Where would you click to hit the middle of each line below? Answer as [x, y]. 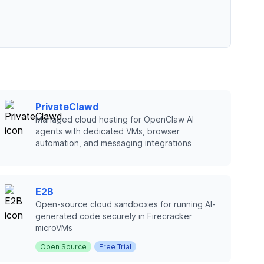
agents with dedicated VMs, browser [108, 131]
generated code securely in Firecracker [114, 216]
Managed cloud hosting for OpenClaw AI [115, 119]
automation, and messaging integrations [113, 143]
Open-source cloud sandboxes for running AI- [126, 204]
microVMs [54, 228]
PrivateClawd [67, 107]
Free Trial [115, 247]
